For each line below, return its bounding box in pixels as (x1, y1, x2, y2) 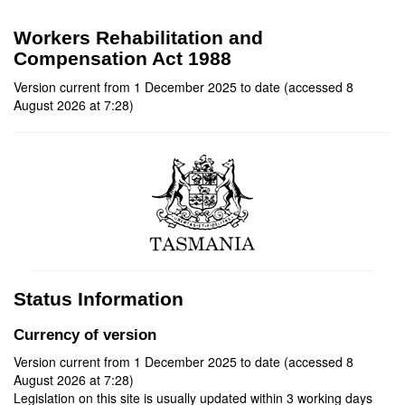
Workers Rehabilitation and (14, 27, 263, 48)
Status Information (14, 288, 184, 309)
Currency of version (14, 326, 156, 344)
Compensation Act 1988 (14, 48, 231, 69)
